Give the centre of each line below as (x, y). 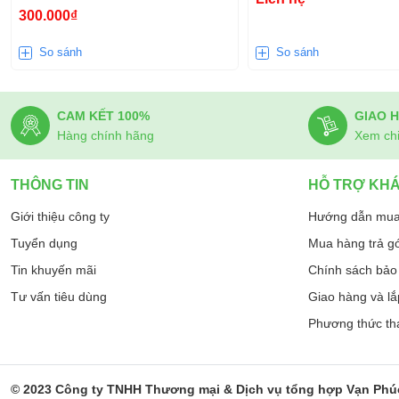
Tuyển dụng (44, 243)
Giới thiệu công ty (60, 216)
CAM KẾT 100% (103, 116)
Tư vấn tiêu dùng (59, 297)
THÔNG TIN (50, 185)
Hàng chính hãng (106, 135)
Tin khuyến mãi (53, 270)
